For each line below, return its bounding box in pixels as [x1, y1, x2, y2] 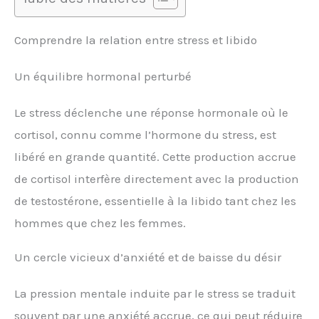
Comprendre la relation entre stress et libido [14, 32, 257, 47]
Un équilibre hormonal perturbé [14, 68, 192, 83]
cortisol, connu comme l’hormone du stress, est [14, 127, 276, 142]
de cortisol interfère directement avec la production [14, 171, 299, 186]
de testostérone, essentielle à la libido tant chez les [14, 193, 296, 208]
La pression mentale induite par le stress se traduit [14, 286, 296, 300]
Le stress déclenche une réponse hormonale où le [14, 105, 288, 120]
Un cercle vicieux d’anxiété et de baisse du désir [14, 249, 281, 264]
